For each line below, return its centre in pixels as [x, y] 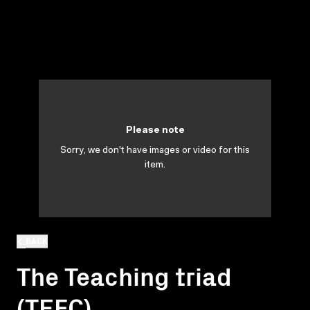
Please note [155, 131]
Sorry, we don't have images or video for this [155, 151]
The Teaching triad [124, 275]
